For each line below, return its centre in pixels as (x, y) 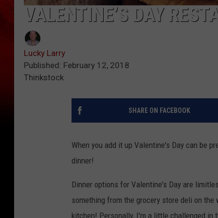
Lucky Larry (45, 53)
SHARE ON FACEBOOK (159, 110)
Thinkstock (44, 77)
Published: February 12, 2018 (77, 65)
